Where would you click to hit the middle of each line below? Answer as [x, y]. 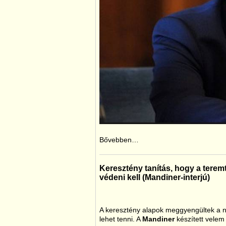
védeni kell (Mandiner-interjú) [155, 177]
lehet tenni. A [121, 219]
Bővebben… [119, 140]
